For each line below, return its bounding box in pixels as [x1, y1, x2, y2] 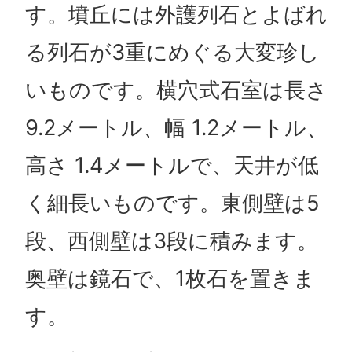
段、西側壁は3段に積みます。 [24, 227, 318, 254]
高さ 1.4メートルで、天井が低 [24, 152, 319, 178]
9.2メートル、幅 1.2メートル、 [24, 114, 328, 141]
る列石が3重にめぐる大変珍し [24, 38, 320, 65]
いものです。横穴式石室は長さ [24, 76, 328, 103]
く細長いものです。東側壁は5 [24, 189, 320, 216]
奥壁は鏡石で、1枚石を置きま [24, 265, 315, 291]
